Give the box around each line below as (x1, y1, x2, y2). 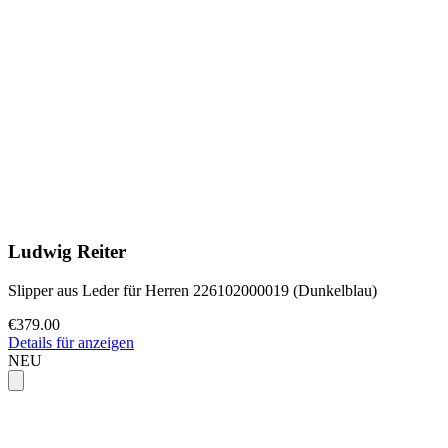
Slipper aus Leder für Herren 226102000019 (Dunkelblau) (8, 281, 377, 299)
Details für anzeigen (8, 333, 134, 351)
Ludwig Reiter (8, 241, 126, 263)
